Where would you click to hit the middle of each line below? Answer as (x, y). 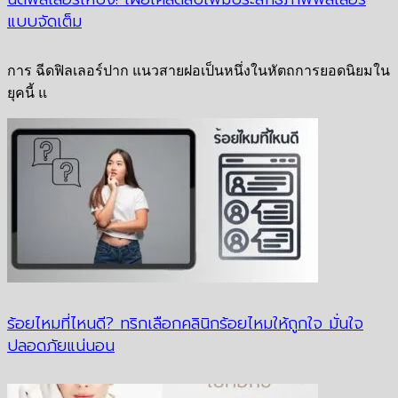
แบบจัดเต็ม (44, 21)
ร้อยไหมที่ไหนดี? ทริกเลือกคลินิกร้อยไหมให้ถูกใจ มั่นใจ (185, 323)
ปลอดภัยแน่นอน (61, 345)
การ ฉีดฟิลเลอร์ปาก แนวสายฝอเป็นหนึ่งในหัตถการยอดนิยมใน (199, 70)
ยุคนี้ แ (27, 92)
